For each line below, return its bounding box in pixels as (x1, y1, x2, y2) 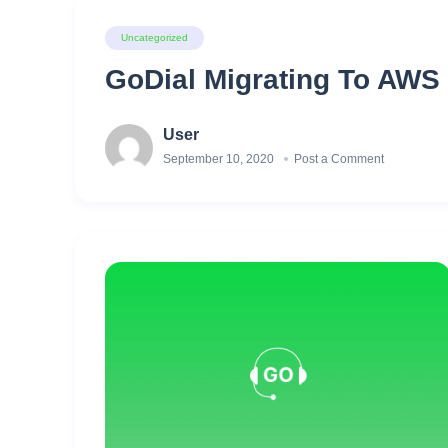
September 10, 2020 (163, 152, 274, 166)
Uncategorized (121, 32, 188, 43)
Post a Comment (294, 152, 384, 166)
